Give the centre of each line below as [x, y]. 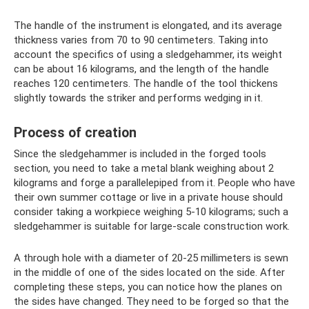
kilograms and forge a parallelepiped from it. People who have [154, 183]
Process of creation [75, 133]
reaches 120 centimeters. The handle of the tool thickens [146, 83]
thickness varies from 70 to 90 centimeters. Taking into [141, 40]
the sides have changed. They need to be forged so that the [151, 301]
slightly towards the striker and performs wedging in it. [138, 98]
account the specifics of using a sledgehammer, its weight [148, 54]
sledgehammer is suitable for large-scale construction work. [152, 226]
